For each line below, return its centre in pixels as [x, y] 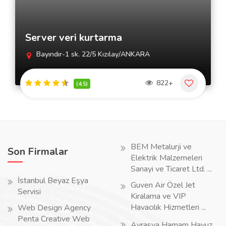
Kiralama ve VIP [158, 196]
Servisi [29, 192]
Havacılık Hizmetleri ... [168, 207]
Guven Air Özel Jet [163, 185]
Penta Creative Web [54, 219]
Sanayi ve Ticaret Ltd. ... [171, 169]
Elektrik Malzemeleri [166, 158]
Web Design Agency [54, 208]
